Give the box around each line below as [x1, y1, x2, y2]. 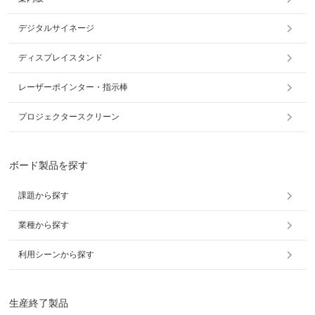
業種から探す [18, 219, 70, 230]
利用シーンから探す [18, 249, 95, 259]
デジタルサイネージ [18, 22, 95, 33]
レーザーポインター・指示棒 [18, 82, 129, 92]
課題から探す [18, 190, 70, 200]
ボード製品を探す [9, 159, 89, 171]
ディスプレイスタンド [18, 52, 103, 63]
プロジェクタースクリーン [18, 111, 120, 122]
